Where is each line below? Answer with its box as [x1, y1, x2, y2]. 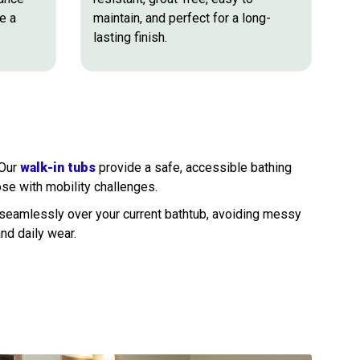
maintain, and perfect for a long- [92, 10, 271, 26]
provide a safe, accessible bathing [96, 159, 292, 175]
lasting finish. [92, 29, 167, 45]
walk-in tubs [20, 159, 96, 175]
